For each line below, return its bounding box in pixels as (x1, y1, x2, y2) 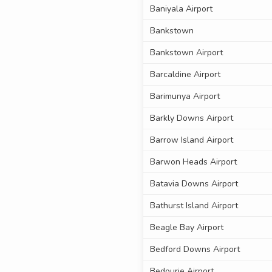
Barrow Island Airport (149, 134, 233, 146)
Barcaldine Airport (149, 69, 220, 81)
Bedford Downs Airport (149, 243, 240, 256)
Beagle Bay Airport (149, 222, 223, 234)
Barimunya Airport (149, 90, 220, 103)
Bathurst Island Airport (149, 200, 238, 212)
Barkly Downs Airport (149, 112, 233, 124)
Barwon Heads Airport (149, 156, 237, 168)
